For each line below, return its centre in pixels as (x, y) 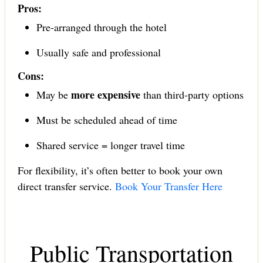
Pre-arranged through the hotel (101, 27)
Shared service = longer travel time (110, 145)
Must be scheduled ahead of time (107, 119)
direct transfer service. (66, 186)
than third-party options (192, 94)
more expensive (105, 94)
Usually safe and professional (98, 52)
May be (53, 94)
